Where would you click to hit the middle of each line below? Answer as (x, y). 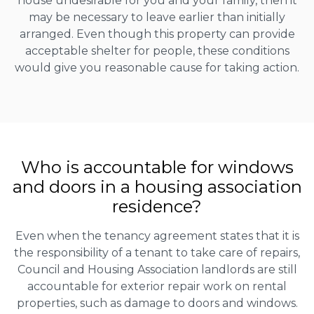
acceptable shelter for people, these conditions (157, 50)
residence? (157, 206)
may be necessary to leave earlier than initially (157, 17)
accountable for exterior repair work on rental (157, 286)
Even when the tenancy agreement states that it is (157, 235)
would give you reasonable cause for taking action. (157, 67)
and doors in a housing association (157, 186)
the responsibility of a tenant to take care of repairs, (157, 252)
